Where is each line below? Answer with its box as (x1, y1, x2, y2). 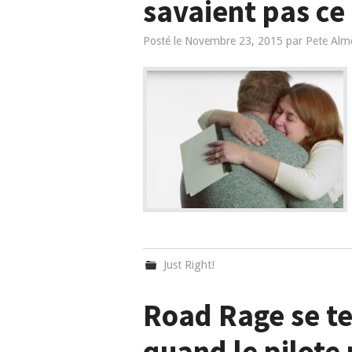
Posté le (143, 35, 185, 47)
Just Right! (163, 258, 215, 271)
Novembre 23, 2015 (185, 35, 283, 47)
